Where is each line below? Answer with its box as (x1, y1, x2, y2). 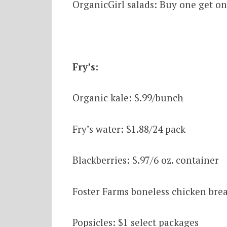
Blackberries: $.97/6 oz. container (72, 154, 219, 167)
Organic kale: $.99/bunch (72, 91, 183, 104)
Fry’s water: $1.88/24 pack (72, 122, 185, 135)
